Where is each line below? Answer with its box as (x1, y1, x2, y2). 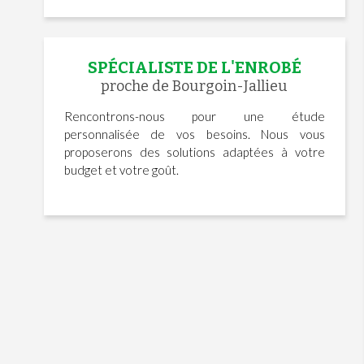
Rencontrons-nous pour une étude (63, 109, 325, 124)
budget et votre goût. (63, 162, 179, 178)
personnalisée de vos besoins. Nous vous (63, 127, 325, 142)
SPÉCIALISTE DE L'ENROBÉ (87, 58, 301, 78)
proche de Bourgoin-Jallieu (101, 77, 288, 96)
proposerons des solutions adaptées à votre (63, 145, 325, 160)
